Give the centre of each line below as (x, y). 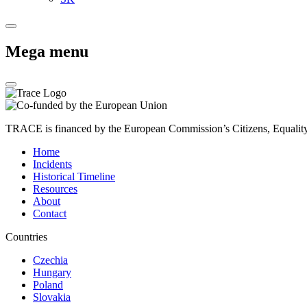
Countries (26, 236)
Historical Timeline (74, 176)
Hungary (52, 272)
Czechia (50, 260)
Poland (48, 284)
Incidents (52, 164)
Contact (50, 213)
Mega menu (47, 51)
